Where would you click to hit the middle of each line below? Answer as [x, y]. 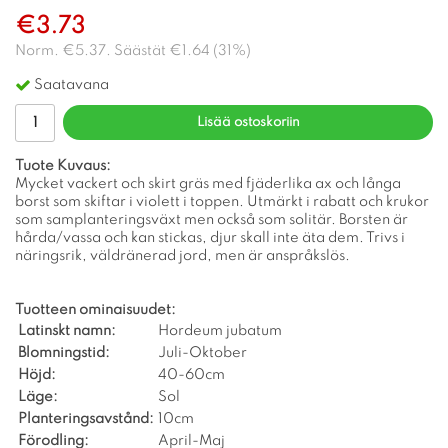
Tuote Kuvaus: [63, 165]
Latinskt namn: [67, 330]
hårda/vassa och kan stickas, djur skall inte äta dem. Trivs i [210, 237]
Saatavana [71, 84]
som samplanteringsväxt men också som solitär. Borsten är [211, 219]
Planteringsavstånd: [86, 418]
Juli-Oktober [202, 352]
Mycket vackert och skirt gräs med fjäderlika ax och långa [208, 183]
